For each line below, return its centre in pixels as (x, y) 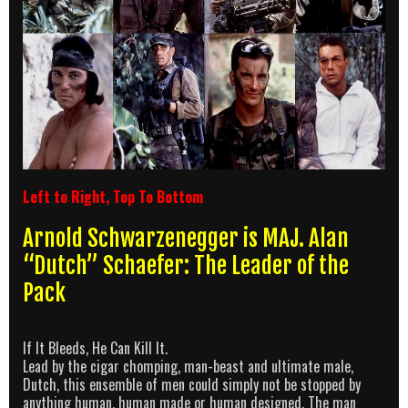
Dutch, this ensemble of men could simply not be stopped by (192, 385)
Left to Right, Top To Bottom (113, 197)
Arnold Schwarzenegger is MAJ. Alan (186, 239)
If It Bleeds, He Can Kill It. (95, 348)
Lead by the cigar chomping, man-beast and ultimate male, (188, 367)
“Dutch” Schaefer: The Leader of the (186, 266)
